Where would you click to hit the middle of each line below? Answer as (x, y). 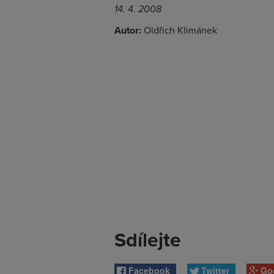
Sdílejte (148, 239)
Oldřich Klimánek (179, 30)
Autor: (128, 30)
